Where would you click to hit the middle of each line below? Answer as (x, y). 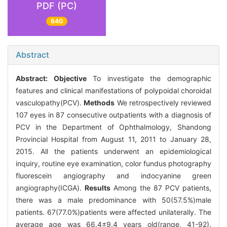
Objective (70, 79)
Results (98, 188)
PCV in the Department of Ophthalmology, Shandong (113, 127)
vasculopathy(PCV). (50, 103)
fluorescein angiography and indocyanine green (113, 176)
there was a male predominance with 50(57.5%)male (113, 200)
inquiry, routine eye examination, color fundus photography (113, 164)
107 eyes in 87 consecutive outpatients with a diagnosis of (113, 115)
